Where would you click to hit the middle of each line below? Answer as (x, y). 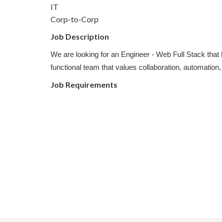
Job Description (80, 36)
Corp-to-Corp (75, 19)
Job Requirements (84, 84)
